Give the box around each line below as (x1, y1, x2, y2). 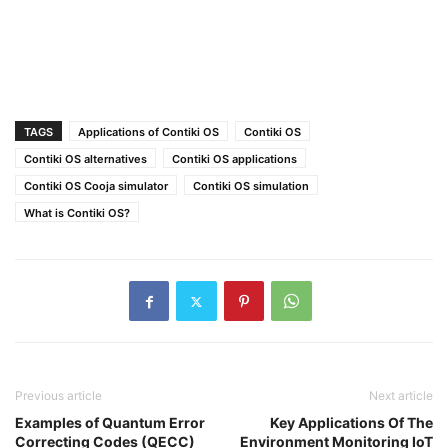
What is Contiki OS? (24, 206, 130, 220)
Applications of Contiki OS (78, 125, 219, 139)
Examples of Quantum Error (15, 414, 205, 431)
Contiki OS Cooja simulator (24, 179, 168, 193)
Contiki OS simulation (193, 179, 309, 193)
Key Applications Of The (270, 414, 433, 431)
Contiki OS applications (172, 152, 297, 166)
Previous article (15, 388, 102, 403)
